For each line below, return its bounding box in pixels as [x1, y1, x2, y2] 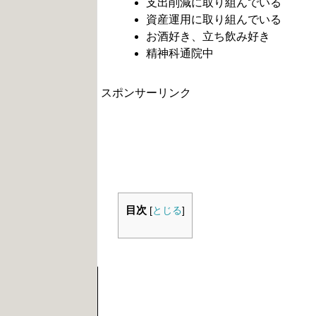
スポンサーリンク [101, 87, 191, 99]
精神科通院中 [146, 47, 214, 59]
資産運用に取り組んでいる [146, 13, 281, 25]
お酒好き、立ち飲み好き [146, 30, 270, 42]
